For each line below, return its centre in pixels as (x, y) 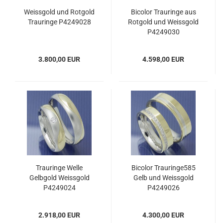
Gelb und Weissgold (163, 178)
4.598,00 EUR (163, 59)
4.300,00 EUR (163, 215)
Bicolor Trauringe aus (163, 12)
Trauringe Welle (59, 168)
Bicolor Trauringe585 (163, 168)
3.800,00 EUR (59, 59)
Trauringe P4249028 (59, 22)
